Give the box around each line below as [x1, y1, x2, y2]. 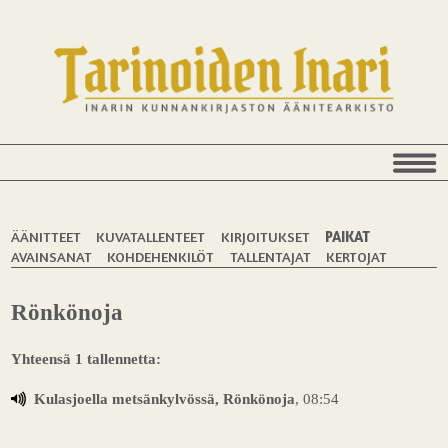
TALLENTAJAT [229, 247, 311, 265]
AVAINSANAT [11, 247, 93, 265]
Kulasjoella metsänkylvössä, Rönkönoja [34, 389, 295, 407]
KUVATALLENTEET [96, 227, 206, 245]
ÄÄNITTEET [11, 227, 82, 245]
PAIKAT [324, 227, 370, 245]
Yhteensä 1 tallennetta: [11, 349, 162, 367]
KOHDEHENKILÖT [107, 247, 215, 265]
